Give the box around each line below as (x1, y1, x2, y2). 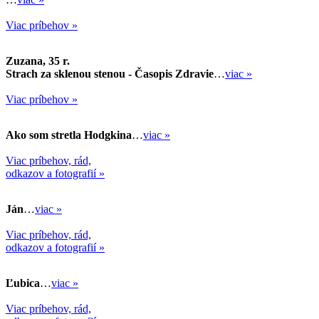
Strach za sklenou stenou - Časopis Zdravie (6, 68, 214, 80)
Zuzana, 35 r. (6, 55, 70, 68)
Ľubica (6, 277, 40, 290)
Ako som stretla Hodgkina (6, 129, 132, 142)
